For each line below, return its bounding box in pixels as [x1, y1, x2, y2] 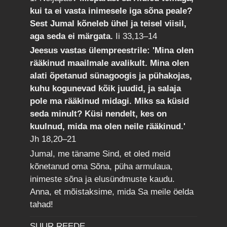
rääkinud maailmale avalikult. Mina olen [30, 58, 190, 68]
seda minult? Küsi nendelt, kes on [30, 109, 167, 119]
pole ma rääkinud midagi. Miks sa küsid [30, 96, 190, 106]
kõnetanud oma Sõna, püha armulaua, [30, 161, 173, 171]
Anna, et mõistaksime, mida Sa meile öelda [30, 186, 194, 197]
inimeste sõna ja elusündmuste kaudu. [30, 174, 175, 184]
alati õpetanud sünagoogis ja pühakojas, [30, 71, 193, 81]
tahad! [30, 199, 54, 209]
